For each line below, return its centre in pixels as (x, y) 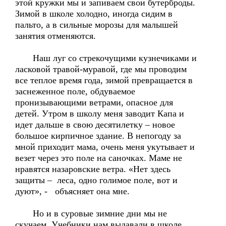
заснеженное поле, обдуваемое (75, 91)
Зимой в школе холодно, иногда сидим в (94, 14)
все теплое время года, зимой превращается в (104, 80)
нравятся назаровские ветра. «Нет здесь (93, 169)
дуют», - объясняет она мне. (72, 191)
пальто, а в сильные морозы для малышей (97, 25)
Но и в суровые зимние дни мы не (91, 213)
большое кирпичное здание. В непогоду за (98, 136)
